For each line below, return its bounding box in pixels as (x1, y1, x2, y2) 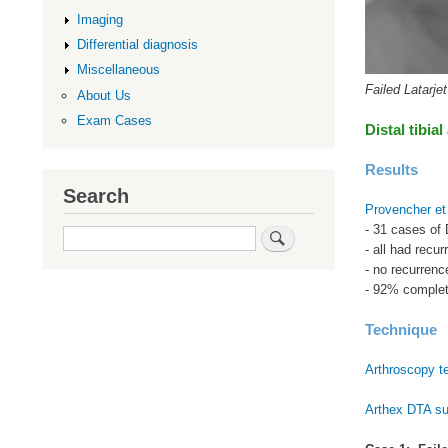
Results (364, 160, 418, 178)
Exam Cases (76, 112, 152, 128)
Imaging (76, 12, 123, 28)
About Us (76, 87, 131, 103)
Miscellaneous (76, 62, 160, 78)
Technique (364, 320, 437, 338)
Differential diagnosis (76, 37, 198, 53)
